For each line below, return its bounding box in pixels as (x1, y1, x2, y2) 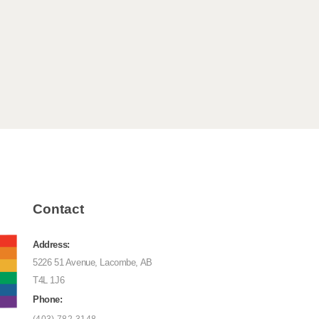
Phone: (33, 294, 63, 305)
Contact (33, 202, 85, 216)
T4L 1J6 (33, 275, 65, 286)
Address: (33, 239, 70, 250)
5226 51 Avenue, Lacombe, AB (33, 257, 152, 268)
